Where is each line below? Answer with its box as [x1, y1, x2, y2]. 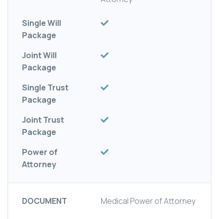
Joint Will [22, 50, 57, 61]
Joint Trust [22, 114, 64, 126]
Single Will [22, 18, 61, 29]
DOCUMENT [22, 196, 67, 207]
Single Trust [22, 82, 68, 93]
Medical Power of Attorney [101, 196, 196, 207]
